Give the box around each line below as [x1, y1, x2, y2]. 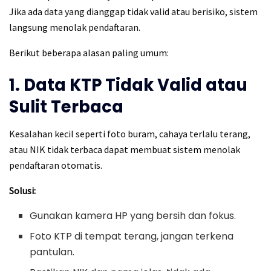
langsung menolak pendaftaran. [9, 21, 140, 33]
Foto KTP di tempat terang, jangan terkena [30, 229, 234, 244]
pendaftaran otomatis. [9, 159, 102, 172]
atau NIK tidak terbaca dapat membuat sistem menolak [9, 143, 240, 156]
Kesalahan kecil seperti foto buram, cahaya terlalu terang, [9, 128, 250, 140]
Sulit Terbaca [9, 94, 123, 119]
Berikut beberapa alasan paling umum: [9, 46, 169, 59]
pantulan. [30, 245, 75, 260]
